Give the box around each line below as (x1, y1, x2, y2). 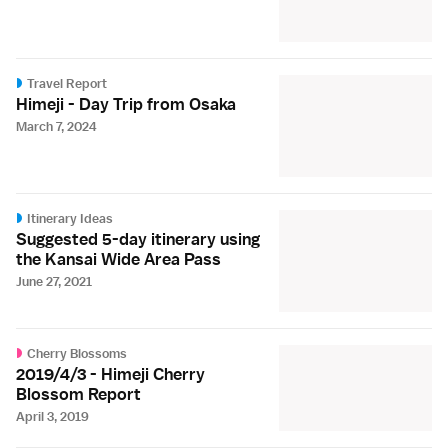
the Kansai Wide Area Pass (16, 248, 221, 271)
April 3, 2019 (16, 407, 89, 425)
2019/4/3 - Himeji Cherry (16, 362, 205, 385)
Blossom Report (16, 382, 141, 405)
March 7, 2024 (16, 118, 97, 136)
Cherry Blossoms (27, 344, 128, 362)
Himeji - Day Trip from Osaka (16, 93, 236, 116)
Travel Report (27, 75, 108, 93)
